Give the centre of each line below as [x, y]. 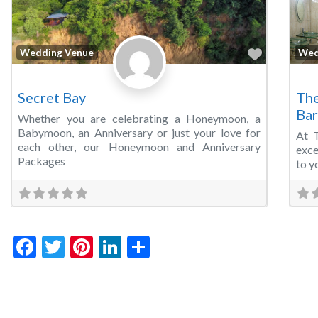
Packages [42, 161]
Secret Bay [52, 98]
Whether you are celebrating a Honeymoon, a [139, 119]
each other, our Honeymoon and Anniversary [139, 147]
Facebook [83, 247]
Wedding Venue [57, 52]
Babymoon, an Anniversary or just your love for [139, 133]
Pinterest [138, 247]
